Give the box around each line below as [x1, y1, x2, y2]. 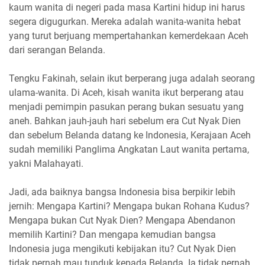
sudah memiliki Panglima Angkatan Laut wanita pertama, [9, 143, 249, 155]
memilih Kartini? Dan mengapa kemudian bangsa [9, 228, 216, 240]
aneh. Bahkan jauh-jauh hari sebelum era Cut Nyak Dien [9, 115, 241, 127]
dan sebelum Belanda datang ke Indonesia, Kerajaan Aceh [9, 129, 251, 141]
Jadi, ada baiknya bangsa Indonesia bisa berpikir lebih [9, 186, 235, 198]
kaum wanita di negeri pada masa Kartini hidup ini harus [9, 1, 245, 13]
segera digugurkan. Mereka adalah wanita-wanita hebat [9, 15, 241, 27]
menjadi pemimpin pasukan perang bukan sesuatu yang [9, 101, 244, 112]
